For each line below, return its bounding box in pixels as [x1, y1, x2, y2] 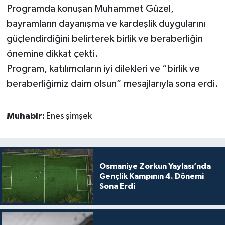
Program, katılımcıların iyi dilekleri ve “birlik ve [6, 64, 200, 74]
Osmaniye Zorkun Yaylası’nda [99, 162, 211, 170]
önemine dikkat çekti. [6, 49, 98, 59]
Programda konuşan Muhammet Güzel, [6, 4, 174, 14]
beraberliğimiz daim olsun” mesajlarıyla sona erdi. [6, 79, 218, 89]
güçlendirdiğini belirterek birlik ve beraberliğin [6, 34, 203, 44]
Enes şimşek [46, 111, 92, 121]
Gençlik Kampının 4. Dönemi [99, 172, 204, 180]
